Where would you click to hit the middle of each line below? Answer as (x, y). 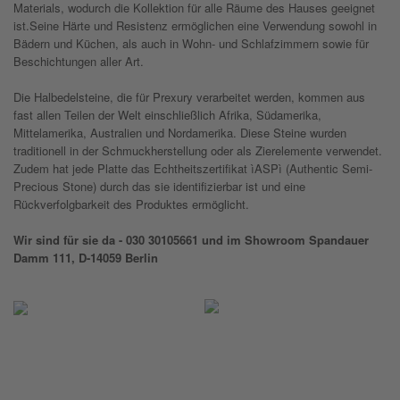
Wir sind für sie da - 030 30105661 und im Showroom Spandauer (191, 240)
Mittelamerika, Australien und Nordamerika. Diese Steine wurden (180, 133)
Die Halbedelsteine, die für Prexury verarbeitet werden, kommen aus (189, 97)
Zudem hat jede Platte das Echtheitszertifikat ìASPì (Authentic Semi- (193, 168)
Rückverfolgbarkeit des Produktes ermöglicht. (131, 204)
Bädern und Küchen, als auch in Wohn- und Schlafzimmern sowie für (191, 43)
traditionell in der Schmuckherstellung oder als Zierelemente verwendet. (198, 150)
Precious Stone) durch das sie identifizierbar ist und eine (159, 186)
